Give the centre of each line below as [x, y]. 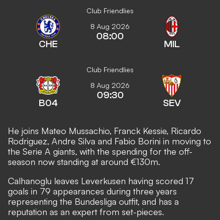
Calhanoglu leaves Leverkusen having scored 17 [101, 181]
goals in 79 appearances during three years [92, 191]
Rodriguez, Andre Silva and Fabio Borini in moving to [110, 141]
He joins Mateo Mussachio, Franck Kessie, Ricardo [105, 131]
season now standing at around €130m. [84, 162]
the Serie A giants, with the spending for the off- [100, 151]
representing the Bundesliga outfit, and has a [93, 201]
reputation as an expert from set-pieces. [86, 212]
